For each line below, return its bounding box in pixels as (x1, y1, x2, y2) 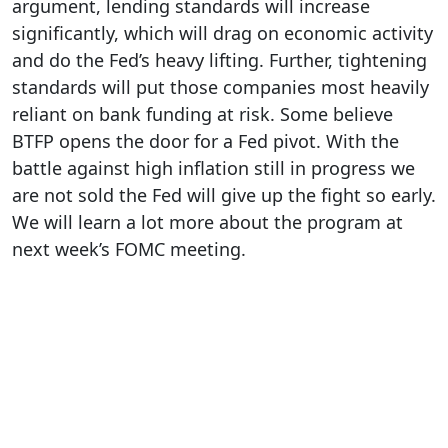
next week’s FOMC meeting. (12, 237, 246, 261)
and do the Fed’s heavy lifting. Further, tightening (12, 48, 427, 72)
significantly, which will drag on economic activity (12, 21, 433, 45)
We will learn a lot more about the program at (12, 210, 403, 234)
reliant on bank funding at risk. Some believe (12, 102, 393, 126)
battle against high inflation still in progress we (12, 156, 415, 180)
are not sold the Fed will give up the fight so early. (12, 183, 436, 207)
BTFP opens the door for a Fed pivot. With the (12, 129, 399, 153)
